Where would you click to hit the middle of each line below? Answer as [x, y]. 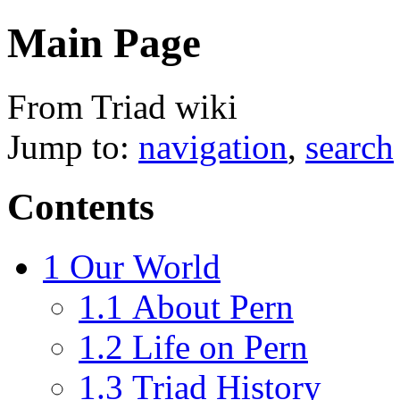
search [350, 146]
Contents [81, 206]
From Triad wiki [122, 106]
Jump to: [73, 146]
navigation [213, 146]
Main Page [104, 43]
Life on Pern [220, 346]
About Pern [213, 306]
